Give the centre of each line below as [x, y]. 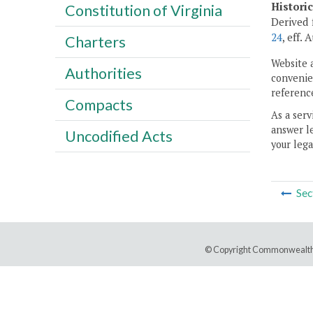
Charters [95, 42]
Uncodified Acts [118, 136]
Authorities [103, 73]
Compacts [99, 104]
